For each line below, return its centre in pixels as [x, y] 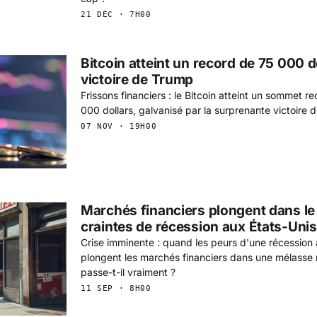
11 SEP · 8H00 [116, 288]
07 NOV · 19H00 [119, 126]
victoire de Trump [137, 79]
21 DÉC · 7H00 [116, 14]
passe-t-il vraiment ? [128, 272]
